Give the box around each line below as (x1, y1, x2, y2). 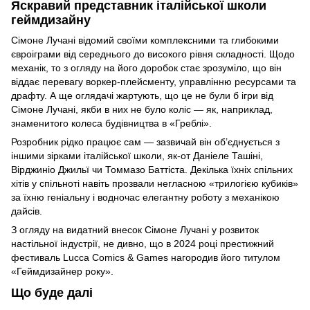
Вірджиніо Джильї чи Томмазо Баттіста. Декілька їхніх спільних (11, 164, 293, 176)
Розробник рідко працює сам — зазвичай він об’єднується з (11, 136, 280, 148)
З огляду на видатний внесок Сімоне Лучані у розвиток (11, 224, 259, 236)
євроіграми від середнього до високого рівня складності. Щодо (11, 48, 295, 60)
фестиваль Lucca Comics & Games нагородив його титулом (11, 252, 280, 264)
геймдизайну (11, 12, 91, 27)
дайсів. (11, 206, 42, 217)
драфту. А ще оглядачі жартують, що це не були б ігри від (11, 90, 273, 102)
